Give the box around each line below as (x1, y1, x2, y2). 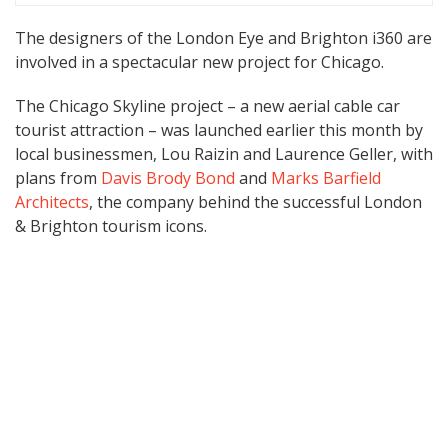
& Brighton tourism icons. (15, 214, 207, 237)
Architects (15, 190, 89, 213)
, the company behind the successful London (89, 190, 422, 213)
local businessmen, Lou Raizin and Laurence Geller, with (15, 142, 433, 165)
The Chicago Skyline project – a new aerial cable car (15, 94, 400, 117)
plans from (15, 166, 101, 189)
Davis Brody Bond (101, 166, 235, 189)
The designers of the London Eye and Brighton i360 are (15, 26, 432, 49)
